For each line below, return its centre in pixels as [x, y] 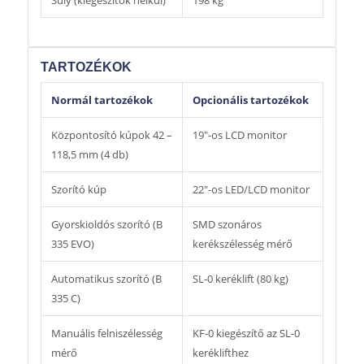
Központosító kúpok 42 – [111, 135]
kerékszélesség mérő [242, 244]
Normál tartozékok [102, 100]
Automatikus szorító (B [106, 279]
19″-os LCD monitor [239, 135]
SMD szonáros [227, 225]
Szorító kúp [78, 190]
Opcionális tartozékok [250, 100]
